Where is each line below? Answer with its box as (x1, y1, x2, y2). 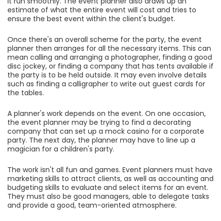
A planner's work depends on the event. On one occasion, (7, 109, 206, 119)
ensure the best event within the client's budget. (7, 14, 175, 24)
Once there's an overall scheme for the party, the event (7, 35, 202, 45)
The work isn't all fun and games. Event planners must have (7, 165, 213, 175)
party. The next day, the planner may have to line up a (7, 135, 195, 146)
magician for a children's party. (7, 144, 114, 154)
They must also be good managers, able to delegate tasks (7, 191, 209, 202)
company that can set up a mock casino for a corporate (7, 126, 204, 137)
